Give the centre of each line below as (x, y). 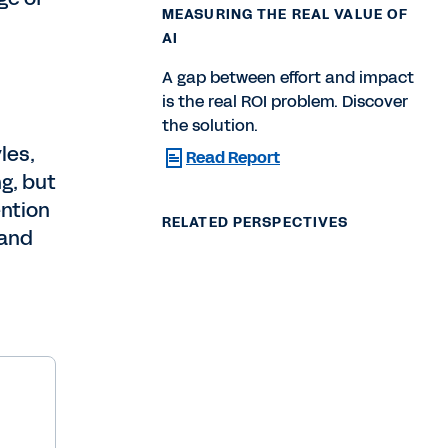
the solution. (210, 125)
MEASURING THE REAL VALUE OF (285, 14)
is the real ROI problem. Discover (285, 101)
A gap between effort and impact (288, 77)
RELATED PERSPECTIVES (255, 222)
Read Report (233, 157)
